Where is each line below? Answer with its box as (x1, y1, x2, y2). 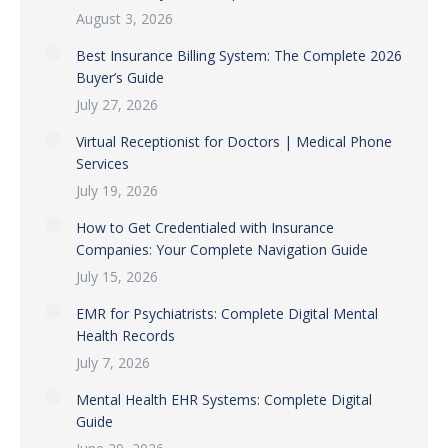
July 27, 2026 (76, 95, 158, 114)
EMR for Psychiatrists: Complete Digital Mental (76, 304, 378, 323)
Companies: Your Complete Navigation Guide (76, 240, 368, 259)
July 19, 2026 (76, 181, 158, 200)
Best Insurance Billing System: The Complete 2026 (76, 46, 402, 65)
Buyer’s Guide (76, 68, 164, 87)
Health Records (76, 326, 175, 345)
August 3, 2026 (76, 9, 173, 28)
